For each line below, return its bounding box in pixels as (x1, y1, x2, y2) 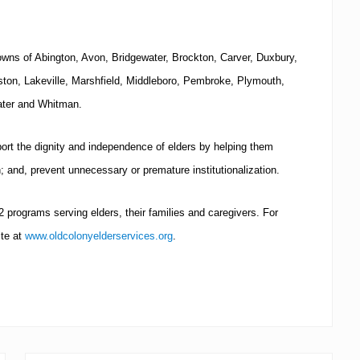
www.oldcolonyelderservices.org (25, 230, 173, 242)
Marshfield (72, 75, 120, 87)
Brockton (172, 51, 214, 63)
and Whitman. (14, 98, 82, 110)
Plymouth (237, 75, 281, 87)
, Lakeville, (18, 75, 72, 87)
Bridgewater (112, 51, 166, 63)
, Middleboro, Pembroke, (120, 75, 237, 87)
